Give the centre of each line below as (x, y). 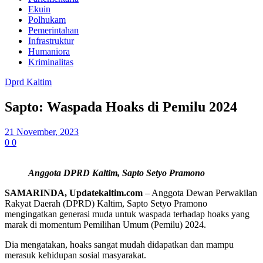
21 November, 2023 (42, 131)
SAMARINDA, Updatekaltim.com (74, 193)
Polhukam (47, 20)
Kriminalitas (51, 62)
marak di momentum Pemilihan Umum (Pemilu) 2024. (105, 224)
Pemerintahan (53, 30)
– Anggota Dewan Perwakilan (200, 193)
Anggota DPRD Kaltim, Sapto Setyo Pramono (117, 173)
